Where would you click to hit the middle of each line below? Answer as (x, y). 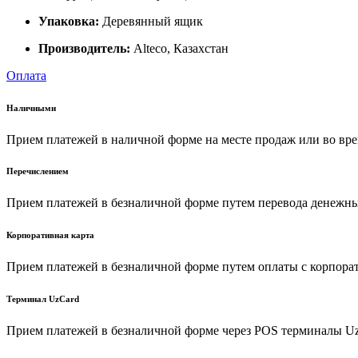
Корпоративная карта (50, 235)
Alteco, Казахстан (179, 48)
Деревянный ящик (151, 21)
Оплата (26, 75)
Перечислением (38, 171)
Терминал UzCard (43, 299)
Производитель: (84, 48)
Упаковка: (69, 21)
